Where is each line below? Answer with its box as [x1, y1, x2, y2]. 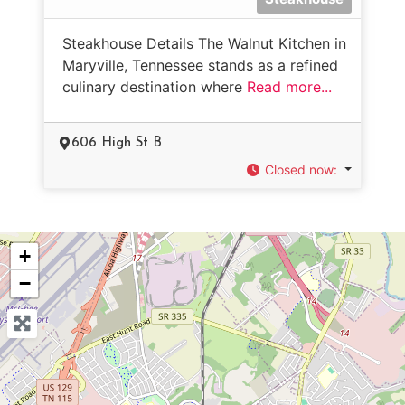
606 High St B [71, 136, 162, 150]
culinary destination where [62, 77, 247, 96]
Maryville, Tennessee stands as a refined [62, 55, 338, 74]
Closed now [265, 161, 334, 177]
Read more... [247, 77, 332, 96]
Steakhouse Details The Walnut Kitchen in [62, 33, 346, 52]
